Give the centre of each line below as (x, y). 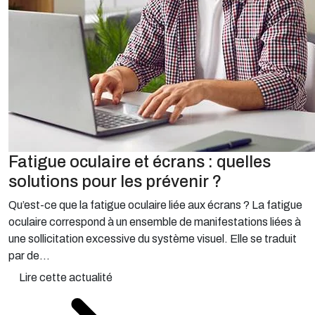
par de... (29, 256)
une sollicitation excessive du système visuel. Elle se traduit (153, 239)
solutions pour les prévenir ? (115, 181)
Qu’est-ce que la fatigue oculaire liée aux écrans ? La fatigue (155, 205)
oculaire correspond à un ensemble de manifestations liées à (155, 222)
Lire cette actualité (65, 277)
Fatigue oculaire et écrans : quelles (140, 162)
